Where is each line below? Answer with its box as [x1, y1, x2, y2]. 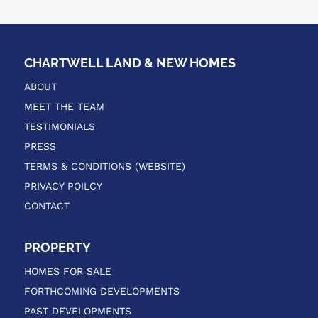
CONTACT [23, 199, 70, 212]
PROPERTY [23, 240, 91, 256]
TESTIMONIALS [23, 120, 95, 132]
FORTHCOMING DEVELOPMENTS [23, 285, 180, 297]
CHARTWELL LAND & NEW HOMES [23, 55, 236, 70]
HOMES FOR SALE [23, 265, 111, 278]
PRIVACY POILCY [23, 180, 102, 192]
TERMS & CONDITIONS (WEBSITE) [23, 160, 185, 172]
